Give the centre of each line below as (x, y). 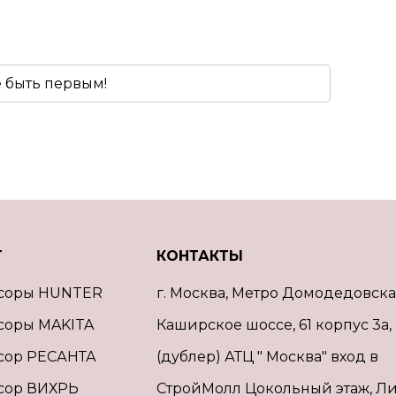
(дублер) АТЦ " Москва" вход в (267, 356)
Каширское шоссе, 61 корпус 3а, (274, 324)
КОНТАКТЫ (200, 255)
